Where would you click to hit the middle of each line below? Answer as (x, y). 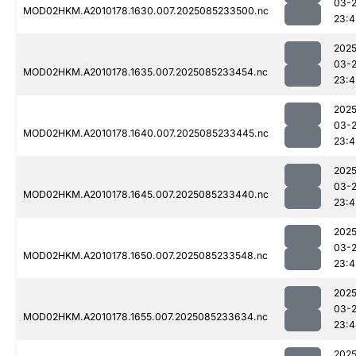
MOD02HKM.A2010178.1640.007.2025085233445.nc (146, 133)
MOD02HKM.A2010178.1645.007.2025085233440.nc (146, 195)
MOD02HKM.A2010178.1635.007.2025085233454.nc (145, 72)
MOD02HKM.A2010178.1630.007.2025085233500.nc (146, 11)
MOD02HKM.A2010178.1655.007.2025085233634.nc (145, 317)
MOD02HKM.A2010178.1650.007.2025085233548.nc (145, 256)
